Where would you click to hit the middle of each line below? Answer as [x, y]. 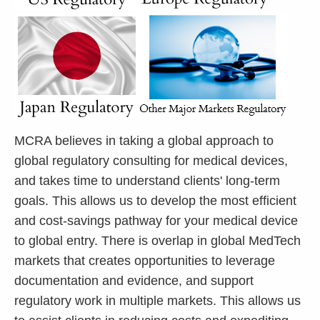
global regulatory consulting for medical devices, [151, 161]
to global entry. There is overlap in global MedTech [157, 241]
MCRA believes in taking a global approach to [144, 141]
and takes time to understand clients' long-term [147, 181]
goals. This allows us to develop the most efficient [155, 201]
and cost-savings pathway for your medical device [156, 221]
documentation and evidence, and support [134, 281]
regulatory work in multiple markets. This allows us [157, 301]
